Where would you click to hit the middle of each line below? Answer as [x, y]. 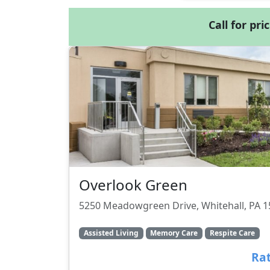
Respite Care [232, 233]
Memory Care [174, 233]
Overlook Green [133, 185]
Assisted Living [111, 233]
